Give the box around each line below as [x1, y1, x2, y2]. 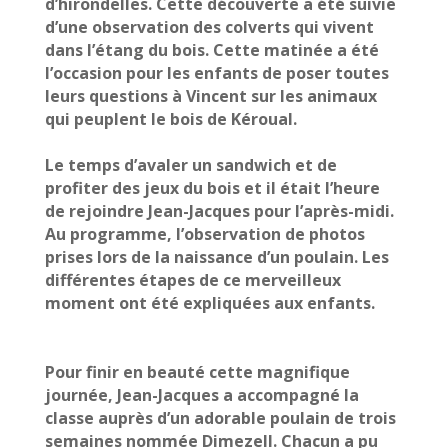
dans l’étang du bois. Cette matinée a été [44, 39, 379, 61]
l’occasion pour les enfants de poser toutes [44, 62, 389, 84]
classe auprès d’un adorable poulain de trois [44, 407, 396, 429]
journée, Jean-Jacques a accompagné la [44, 384, 359, 406]
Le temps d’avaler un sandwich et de [44, 154, 337, 176]
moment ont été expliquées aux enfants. [44, 292, 379, 314]
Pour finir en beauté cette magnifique [44, 361, 350, 383]
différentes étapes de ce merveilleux [44, 269, 341, 291]
